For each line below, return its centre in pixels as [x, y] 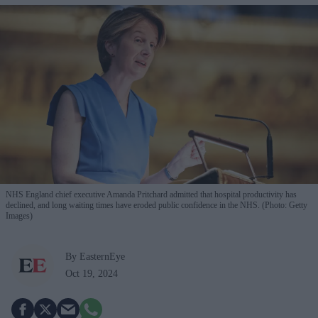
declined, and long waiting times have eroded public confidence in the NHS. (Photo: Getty [157, 205]
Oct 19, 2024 [92, 273]
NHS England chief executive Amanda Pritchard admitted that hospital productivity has [151, 194]
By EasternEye [95, 256]
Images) [19, 215]
